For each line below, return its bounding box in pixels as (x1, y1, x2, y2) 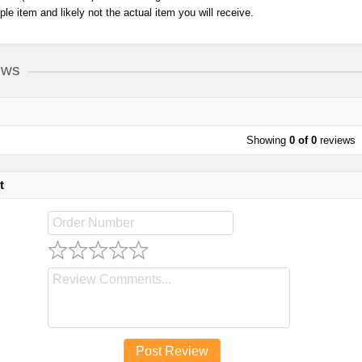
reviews (316, 134, 356, 147)
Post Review (136, 344, 208, 359)
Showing (246, 134, 289, 147)
